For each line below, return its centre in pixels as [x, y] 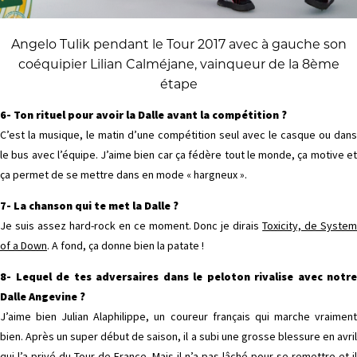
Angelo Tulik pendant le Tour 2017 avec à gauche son [178, 45]
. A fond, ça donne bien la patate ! [126, 246]
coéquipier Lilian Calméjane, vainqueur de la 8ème [178, 65]
